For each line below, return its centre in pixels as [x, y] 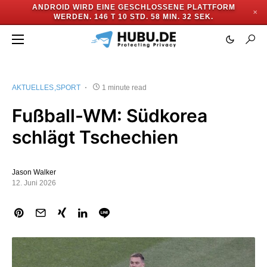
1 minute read [124, 88]
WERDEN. [73, 17]
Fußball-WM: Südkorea [110, 116]
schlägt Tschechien [95, 137]
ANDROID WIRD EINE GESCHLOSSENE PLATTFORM [133, 7]
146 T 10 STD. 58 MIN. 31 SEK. [154, 17]
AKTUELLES [33, 88]
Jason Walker [34, 172]
